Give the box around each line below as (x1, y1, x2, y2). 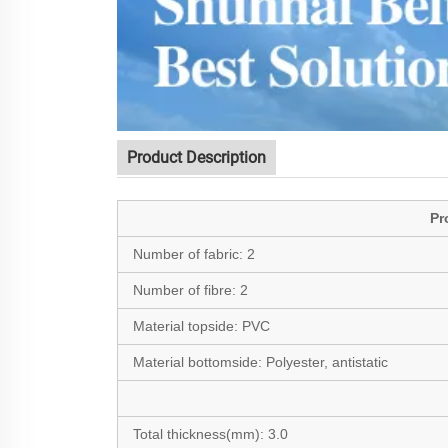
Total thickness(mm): (133, 425, 268, 442)
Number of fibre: (133, 281, 240, 298)
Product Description (127, 147, 266, 167)
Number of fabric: (133, 245, 247, 262)
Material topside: (133, 317, 242, 334)
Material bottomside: (133, 353, 266, 370)
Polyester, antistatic (266, 353, 388, 370)
